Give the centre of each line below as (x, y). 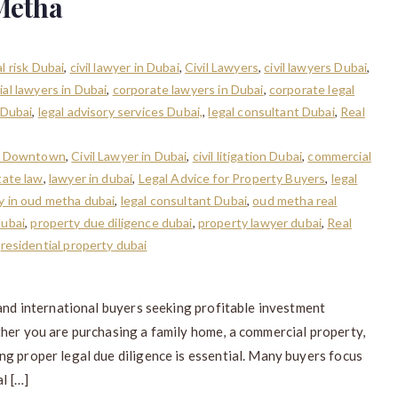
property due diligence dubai (111, 222)
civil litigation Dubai (247, 155)
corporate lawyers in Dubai (188, 89)
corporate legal (312, 89)
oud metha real (295, 200)
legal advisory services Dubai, (120, 111)
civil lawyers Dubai (316, 67)
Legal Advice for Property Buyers (232, 178)
